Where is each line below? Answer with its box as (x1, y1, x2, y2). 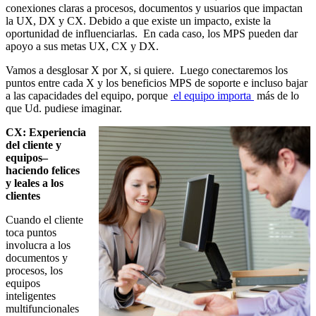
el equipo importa (171, 90, 254, 102)
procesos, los (6, 265, 63, 277)
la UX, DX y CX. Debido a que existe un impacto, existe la (6, 15, 271, 28)
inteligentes (6, 290, 56, 303)
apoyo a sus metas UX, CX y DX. (6, 40, 159, 53)
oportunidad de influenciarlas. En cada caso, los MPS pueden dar (6, 28, 298, 40)
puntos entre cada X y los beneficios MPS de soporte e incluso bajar (6, 77, 308, 90)
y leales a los (6, 177, 63, 190)
